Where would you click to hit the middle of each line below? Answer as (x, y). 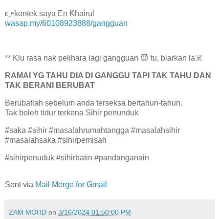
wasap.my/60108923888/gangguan (66, 23)
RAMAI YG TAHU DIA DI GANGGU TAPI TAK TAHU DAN (108, 76)
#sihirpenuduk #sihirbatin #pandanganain (77, 157)
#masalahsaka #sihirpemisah (56, 140)
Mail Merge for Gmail (71, 185)
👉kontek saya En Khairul (50, 13)
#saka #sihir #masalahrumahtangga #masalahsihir (92, 130)
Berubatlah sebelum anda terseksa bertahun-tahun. (94, 103)
